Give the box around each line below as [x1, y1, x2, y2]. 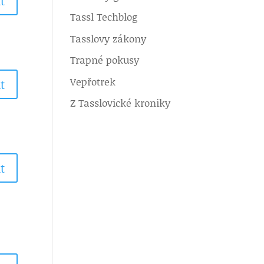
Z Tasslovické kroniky [70, 95, 171, 110]
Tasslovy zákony [70, 31, 147, 45]
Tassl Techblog [70, 9, 138, 24]
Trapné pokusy [70, 52, 140, 67]
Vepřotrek [70, 74, 116, 88]
